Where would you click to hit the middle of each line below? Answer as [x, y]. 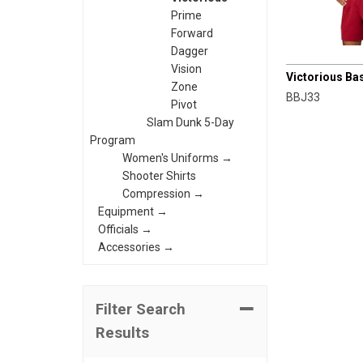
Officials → [125, 229]
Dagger [190, 51]
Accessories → [136, 247]
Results [122, 333]
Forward [192, 33]
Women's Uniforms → [177, 158]
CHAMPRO [313, 55]
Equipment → [133, 211]
